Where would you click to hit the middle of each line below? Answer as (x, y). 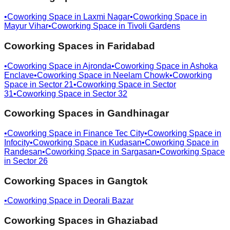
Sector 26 (30, 161)
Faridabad (131, 46)
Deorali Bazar (108, 201)
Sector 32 (110, 93)
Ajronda (97, 66)
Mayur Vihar (26, 26)
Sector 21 (56, 84)
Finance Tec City (114, 133)
